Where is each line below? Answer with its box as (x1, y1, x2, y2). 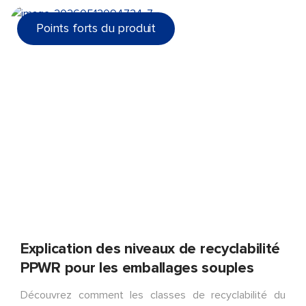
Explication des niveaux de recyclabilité (20, 241, 280, 257)
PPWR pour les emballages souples (20, 260, 254, 276)
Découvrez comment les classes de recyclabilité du (20, 290, 286, 301)
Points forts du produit (36, 23, 156, 36)
